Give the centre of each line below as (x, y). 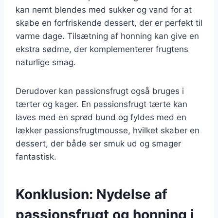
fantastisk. (36, 156)
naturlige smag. (46, 62)
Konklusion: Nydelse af (91, 194)
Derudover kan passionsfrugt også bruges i (100, 91)
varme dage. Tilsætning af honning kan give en (107, 36)
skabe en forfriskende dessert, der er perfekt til (109, 23)
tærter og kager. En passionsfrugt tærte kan (101, 104)
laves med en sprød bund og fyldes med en (101, 117)
